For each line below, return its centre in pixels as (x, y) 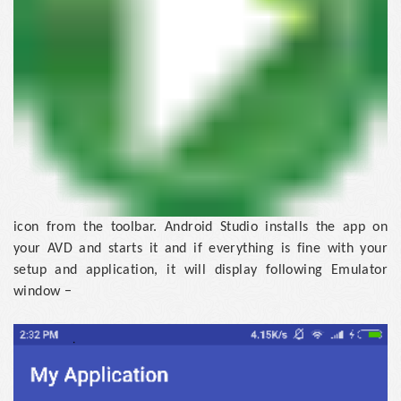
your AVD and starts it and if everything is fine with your (200, 248)
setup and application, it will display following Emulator (200, 270)
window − (43, 291)
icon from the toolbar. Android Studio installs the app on (200, 227)
